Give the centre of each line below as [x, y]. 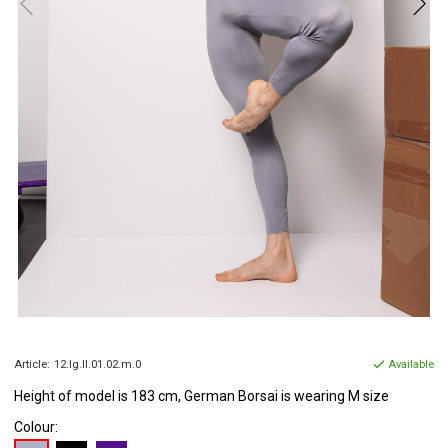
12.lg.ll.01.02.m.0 [97, 365]
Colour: [36, 427]
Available [411, 365]
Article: [32, 365]
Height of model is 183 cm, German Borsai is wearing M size [201, 396]
